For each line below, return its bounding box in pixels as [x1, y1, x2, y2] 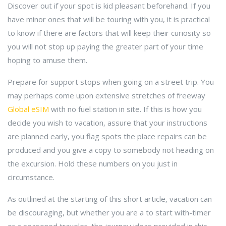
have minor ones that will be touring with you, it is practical [8, 14, 210, 24]
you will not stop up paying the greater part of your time [8, 41, 203, 51]
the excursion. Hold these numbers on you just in [8, 158, 178, 168]
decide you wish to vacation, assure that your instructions [8, 118, 207, 128]
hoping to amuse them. [8, 55, 87, 65]
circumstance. [8, 172, 54, 182]
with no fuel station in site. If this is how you [49, 104, 202, 114]
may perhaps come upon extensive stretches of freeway [8, 90, 205, 100]
